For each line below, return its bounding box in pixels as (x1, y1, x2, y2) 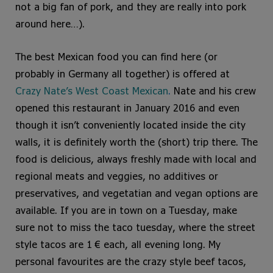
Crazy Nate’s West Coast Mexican (15, 85, 168, 97)
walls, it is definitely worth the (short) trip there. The (15, 136, 258, 148)
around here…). (15, 18, 85, 30)
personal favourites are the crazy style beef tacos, (15, 255, 246, 268)
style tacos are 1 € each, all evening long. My (15, 238, 221, 250)
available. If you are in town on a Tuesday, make (15, 204, 237, 216)
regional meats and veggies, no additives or (15, 170, 218, 182)
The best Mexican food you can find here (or (15, 51, 218, 63)
